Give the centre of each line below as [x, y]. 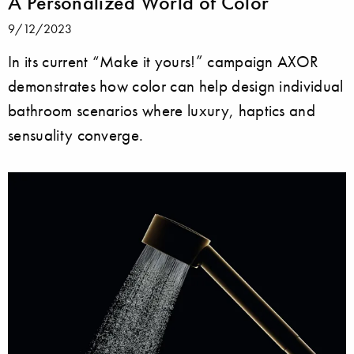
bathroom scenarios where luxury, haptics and [162, 110]
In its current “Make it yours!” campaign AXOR [164, 61]
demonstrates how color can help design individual [176, 85]
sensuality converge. [76, 134]
